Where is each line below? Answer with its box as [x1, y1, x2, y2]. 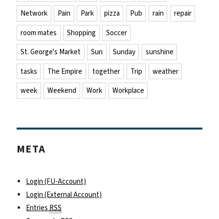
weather [152, 66, 178, 76]
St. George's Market [21, 47, 81, 57]
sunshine [145, 47, 174, 57]
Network [21, 8, 48, 19]
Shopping [66, 27, 96, 38]
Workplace [112, 86, 144, 96]
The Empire [47, 66, 82, 76]
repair [174, 8, 192, 19]
